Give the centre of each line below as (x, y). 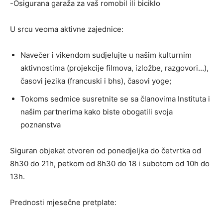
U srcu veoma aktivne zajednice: (67, 29)
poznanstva (41, 124)
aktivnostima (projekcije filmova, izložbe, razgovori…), (114, 68)
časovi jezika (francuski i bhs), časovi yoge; (96, 81)
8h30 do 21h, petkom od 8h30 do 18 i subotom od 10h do (110, 163)
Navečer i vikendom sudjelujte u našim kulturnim (106, 55)
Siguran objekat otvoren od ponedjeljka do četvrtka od (106, 150)
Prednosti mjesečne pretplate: (63, 202)
